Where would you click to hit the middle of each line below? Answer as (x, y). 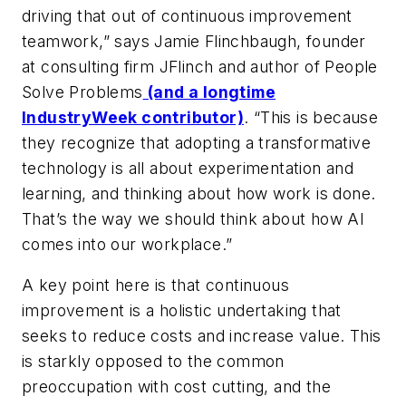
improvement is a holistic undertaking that (182, 311)
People (351, 66)
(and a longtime (212, 92)
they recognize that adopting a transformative (196, 142)
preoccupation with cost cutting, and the (176, 387)
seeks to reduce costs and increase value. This (202, 336)
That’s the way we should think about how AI (193, 218)
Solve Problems (82, 92)
